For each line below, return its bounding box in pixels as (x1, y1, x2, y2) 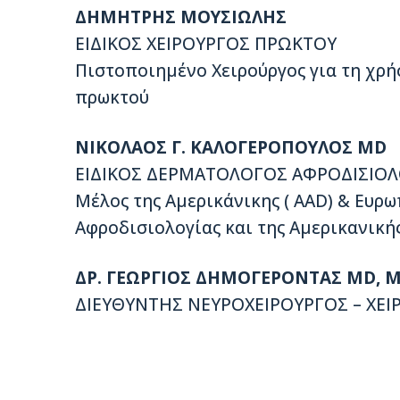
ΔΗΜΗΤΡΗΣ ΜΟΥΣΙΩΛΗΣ (75, 5, 287, 29)
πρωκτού (75, 86, 149, 110)
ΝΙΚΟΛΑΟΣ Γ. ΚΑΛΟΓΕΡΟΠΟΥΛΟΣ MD (75, 136, 387, 160)
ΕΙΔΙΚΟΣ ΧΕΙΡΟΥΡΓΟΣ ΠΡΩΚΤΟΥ (75, 32, 337, 56)
